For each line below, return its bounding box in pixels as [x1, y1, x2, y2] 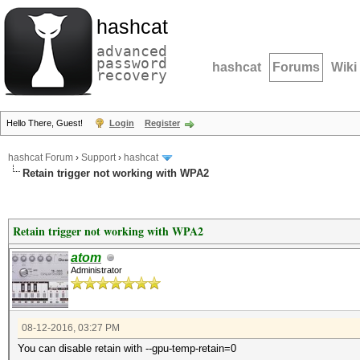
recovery [96, 67, 167, 84]
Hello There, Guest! [6, 118, 85, 128]
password [96, 55, 167, 72]
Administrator [71, 265, 122, 275]
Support [81, 152, 116, 164]
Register [145, 118, 180, 128]
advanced [96, 43, 167, 59]
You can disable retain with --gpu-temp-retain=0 [18, 342, 236, 354]
